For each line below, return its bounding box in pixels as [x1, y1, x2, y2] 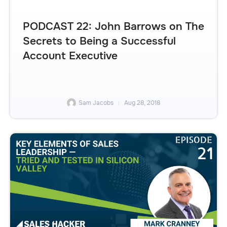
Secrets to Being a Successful [23, 34, 176, 48]
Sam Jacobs [79, 99, 113, 107]
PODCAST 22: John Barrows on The [23, 19, 204, 33]
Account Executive [23, 49, 118, 62]
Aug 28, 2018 [124, 99, 160, 107]
